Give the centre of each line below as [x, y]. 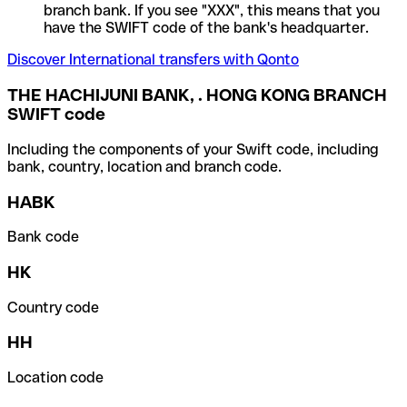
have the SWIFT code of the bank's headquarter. [206, 28]
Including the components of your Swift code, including [193, 149]
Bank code [43, 237]
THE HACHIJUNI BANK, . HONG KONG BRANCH [197, 95]
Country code [53, 307]
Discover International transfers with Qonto [153, 60]
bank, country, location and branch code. [144, 166]
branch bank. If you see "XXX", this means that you [212, 11]
